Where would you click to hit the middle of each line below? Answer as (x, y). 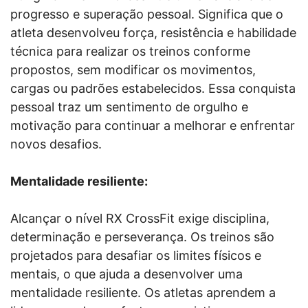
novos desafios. (56, 144)
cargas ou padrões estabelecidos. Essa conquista (153, 88)
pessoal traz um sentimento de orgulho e (129, 107)
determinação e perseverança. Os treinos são (142, 236)
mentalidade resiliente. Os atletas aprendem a (143, 292)
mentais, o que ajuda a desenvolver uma (126, 274)
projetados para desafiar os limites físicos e (136, 255)
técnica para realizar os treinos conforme (130, 51)
